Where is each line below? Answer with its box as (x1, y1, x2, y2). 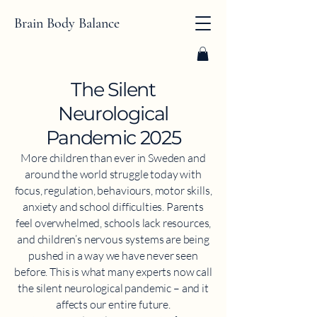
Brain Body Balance (14, 15, 120, 32)
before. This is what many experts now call (14, 265, 212, 279)
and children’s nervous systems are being (17, 232, 209, 247)
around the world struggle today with (25, 167, 202, 182)
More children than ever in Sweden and (21, 151, 206, 166)
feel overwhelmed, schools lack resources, (15, 216, 212, 231)
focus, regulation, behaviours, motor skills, (14, 183, 212, 198)
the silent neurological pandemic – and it (18, 281, 209, 296)
